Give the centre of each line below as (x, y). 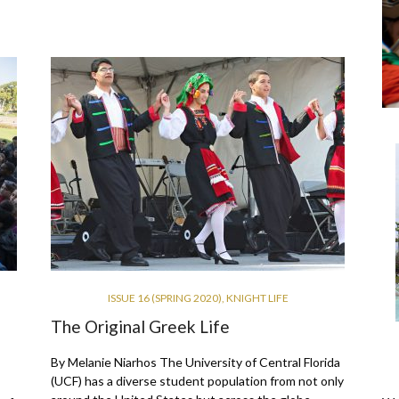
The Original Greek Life (140, 327)
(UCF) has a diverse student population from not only (197, 381)
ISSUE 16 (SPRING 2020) (164, 298)
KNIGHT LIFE (257, 298)
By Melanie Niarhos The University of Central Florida (195, 362)
